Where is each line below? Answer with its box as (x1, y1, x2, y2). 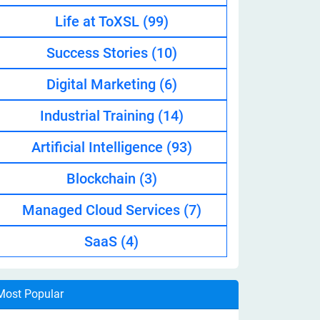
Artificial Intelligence (31, 139, 166, 156)
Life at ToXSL (54, 13, 143, 30)
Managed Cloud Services (21, 201, 184, 219)
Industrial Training (39, 107, 158, 124)
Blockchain (66, 170, 139, 187)
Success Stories (46, 44, 151, 61)
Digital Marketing (46, 76, 159, 93)
